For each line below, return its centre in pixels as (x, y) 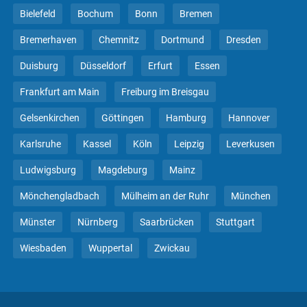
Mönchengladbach (60, 196)
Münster (38, 222)
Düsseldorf (103, 65)
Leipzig (189, 144)
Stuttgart (235, 222)
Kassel (97, 144)
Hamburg (186, 118)
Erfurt (160, 65)
